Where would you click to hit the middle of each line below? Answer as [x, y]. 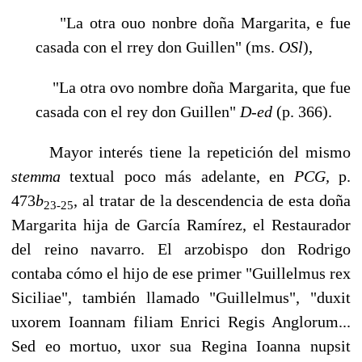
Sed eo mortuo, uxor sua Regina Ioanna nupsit [181, 345]
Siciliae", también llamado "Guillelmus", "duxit [181, 297]
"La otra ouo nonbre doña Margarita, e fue [193, 22]
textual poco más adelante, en [182, 176]
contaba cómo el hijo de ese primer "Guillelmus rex [181, 273]
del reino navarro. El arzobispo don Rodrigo [181, 248]
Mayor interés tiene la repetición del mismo [181, 152]
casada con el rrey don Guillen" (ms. [157, 46]
